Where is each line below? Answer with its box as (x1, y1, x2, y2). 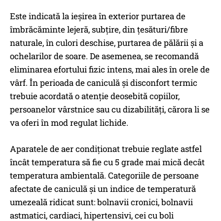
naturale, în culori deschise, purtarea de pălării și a (10, 37, 203, 49)
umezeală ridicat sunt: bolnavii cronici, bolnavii (10, 196, 193, 208)
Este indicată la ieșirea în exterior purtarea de (10, 10, 185, 22)
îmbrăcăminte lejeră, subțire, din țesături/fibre (10, 24, 188, 36)
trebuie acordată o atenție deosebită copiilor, (10, 90, 180, 102)
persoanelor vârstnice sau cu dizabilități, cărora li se (10, 104, 210, 115)
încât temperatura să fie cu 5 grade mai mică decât (10, 156, 205, 168)
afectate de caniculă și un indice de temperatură (10, 183, 196, 195)
